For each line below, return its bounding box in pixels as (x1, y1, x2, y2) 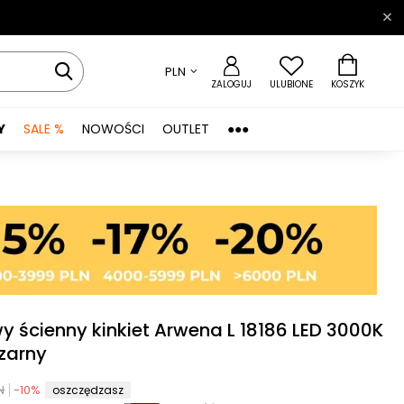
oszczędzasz (52, 382, 124, 398)
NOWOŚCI (82, 120, 144, 138)
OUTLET (162, 120, 209, 138)
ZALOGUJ (210, 77, 252, 91)
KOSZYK (330, 77, 364, 91)
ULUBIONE (269, 77, 313, 91)
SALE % (23, 120, 64, 138)
